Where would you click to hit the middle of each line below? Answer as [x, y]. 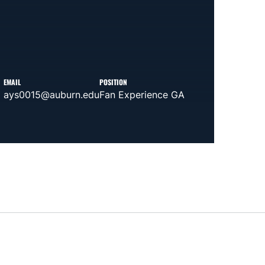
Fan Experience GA [142, 94]
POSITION [113, 82]
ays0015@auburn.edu [51, 94]
